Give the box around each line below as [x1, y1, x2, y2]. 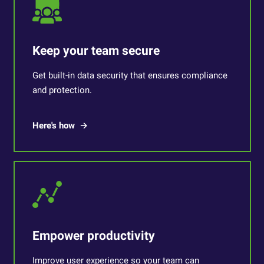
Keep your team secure [32, 44, 160, 58]
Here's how [32, 120, 75, 131]
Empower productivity [32, 229, 155, 243]
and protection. [32, 85, 92, 95]
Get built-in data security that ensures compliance [32, 70, 227, 81]
